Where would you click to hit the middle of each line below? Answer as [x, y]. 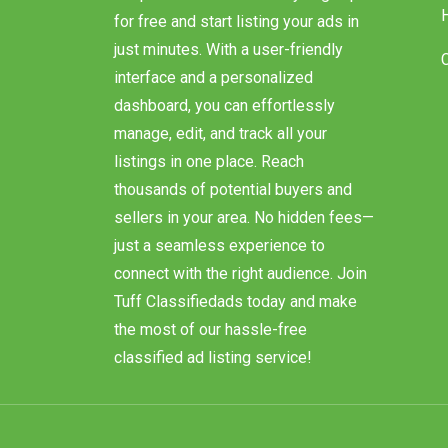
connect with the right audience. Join [240, 293]
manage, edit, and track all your [220, 153]
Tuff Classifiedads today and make [235, 321]
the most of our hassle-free [210, 349]
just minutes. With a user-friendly [228, 69]
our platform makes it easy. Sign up [236, 13]
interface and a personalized [213, 97]
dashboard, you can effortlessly [224, 125]
